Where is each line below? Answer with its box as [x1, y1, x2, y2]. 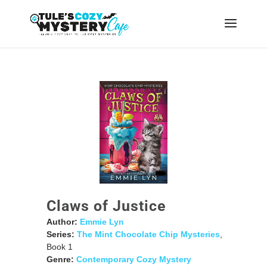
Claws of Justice [46, 197, 166, 215]
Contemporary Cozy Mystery [76, 254, 191, 264]
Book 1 [46, 241, 73, 252]
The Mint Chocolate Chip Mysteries [76, 229, 220, 239]
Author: [46, 216, 77, 226]
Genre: [46, 254, 74, 264]
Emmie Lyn [79, 216, 124, 226]
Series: [46, 229, 74, 239]
